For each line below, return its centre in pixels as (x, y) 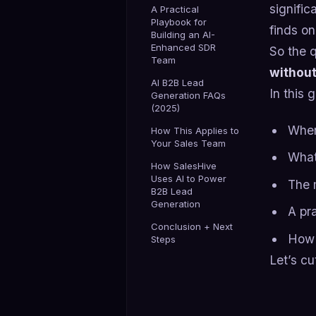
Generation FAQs (188, 95)
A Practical (175, 9)
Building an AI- (183, 34)
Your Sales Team (188, 143)
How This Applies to (195, 130)
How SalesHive (184, 165)
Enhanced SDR (183, 47)
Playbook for (179, 22)
